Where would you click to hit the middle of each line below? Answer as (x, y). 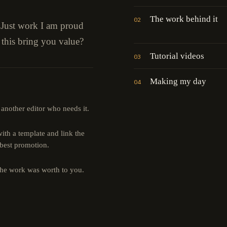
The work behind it (184, 19)
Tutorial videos (177, 56)
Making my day (178, 81)
